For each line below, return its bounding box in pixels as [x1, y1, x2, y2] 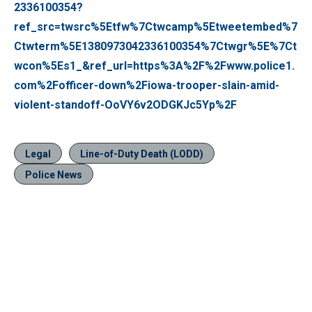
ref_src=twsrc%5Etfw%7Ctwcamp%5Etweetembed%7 [14, 19, 297, 33]
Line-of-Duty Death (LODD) [80, 148, 203, 159]
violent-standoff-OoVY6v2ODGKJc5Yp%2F [14, 97, 237, 111]
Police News [25, 169, 82, 180]
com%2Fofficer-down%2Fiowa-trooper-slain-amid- [14, 78, 279, 92]
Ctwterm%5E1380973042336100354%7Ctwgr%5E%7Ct [14, 39, 297, 53]
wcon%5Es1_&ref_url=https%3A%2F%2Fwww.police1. [14, 58, 295, 72]
